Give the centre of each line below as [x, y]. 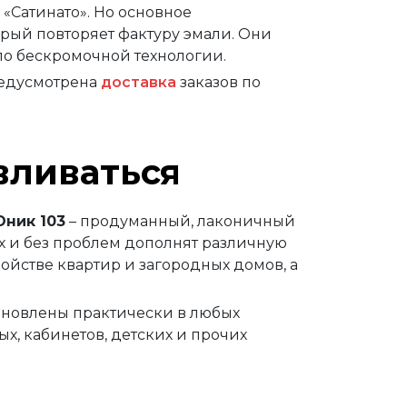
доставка [139, 82]
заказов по [218, 82]
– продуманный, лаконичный [180, 221]
